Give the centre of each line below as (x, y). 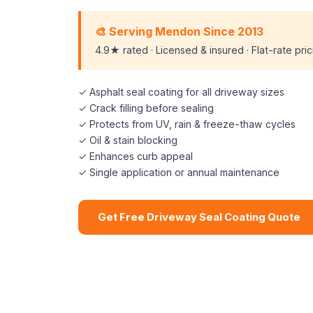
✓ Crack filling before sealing (146, 108)
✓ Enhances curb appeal (136, 156)
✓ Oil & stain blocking (128, 140)
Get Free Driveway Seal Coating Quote (199, 217)
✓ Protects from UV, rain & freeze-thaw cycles (187, 124)
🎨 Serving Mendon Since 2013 (179, 31)
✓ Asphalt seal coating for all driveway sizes (181, 92)
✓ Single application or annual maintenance (179, 172)
